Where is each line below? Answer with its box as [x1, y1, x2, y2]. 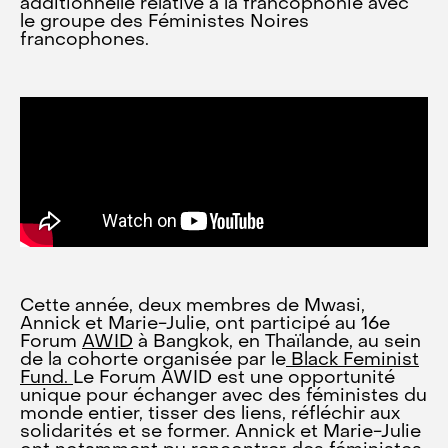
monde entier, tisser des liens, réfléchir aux [20, 406, 400, 423]
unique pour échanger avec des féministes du [20, 388, 427, 405]
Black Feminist [286, 352, 419, 369]
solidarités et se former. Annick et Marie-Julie [20, 424, 421, 441]
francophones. [20, 32, 149, 49]
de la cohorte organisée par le [20, 352, 286, 369]
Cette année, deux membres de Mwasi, [20, 298, 365, 315]
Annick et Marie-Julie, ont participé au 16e [20, 316, 390, 333]
